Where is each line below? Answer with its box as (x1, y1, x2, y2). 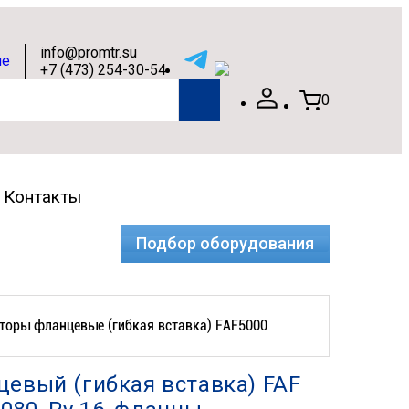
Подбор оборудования (136, 234, 314, 253)
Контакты (3, 186, 81, 207)
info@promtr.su (40, 43, 137, 61)
